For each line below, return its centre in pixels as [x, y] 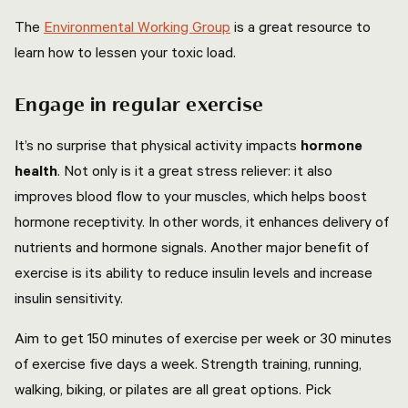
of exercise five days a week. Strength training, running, [188, 363]
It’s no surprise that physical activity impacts [156, 145]
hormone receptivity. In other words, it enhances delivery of [202, 221]
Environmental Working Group [137, 26]
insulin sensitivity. [71, 298]
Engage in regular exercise [142, 106]
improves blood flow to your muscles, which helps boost [191, 196]
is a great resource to [301, 26]
